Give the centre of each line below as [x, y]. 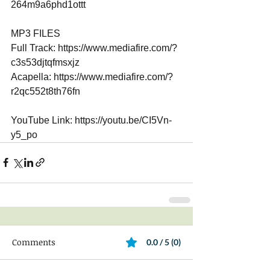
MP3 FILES [37, 33]
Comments [34, 242]
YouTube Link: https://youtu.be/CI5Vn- [91, 120]
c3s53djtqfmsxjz [46, 62]
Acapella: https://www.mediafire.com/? [92, 77]
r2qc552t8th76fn [47, 91]
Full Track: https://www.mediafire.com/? [94, 48]
